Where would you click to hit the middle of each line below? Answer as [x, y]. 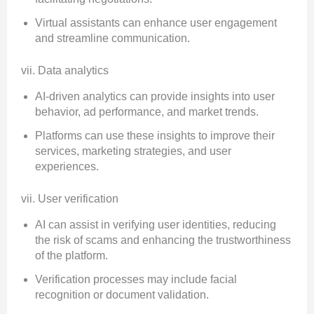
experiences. [67, 167]
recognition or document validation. [122, 295]
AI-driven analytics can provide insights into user [155, 97]
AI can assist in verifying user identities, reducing [156, 225]
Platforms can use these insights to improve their [155, 136]
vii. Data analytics [65, 71]
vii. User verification [70, 199]
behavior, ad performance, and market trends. [147, 112]
